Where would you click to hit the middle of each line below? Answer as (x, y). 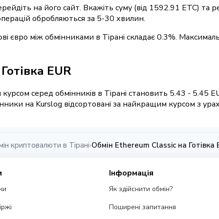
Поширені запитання (143, 207)
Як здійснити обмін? (141, 189)
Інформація (131, 173)
